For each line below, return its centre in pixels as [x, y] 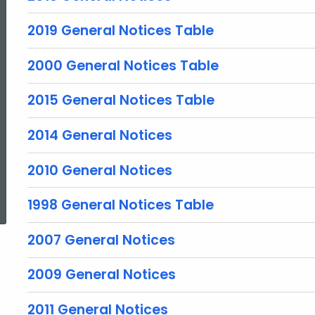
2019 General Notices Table [121, 31]
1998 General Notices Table [121, 205]
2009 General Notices [102, 275]
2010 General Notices [100, 170]
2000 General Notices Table [123, 65]
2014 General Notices [100, 135]
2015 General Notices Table [121, 101]
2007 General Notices [101, 240]
